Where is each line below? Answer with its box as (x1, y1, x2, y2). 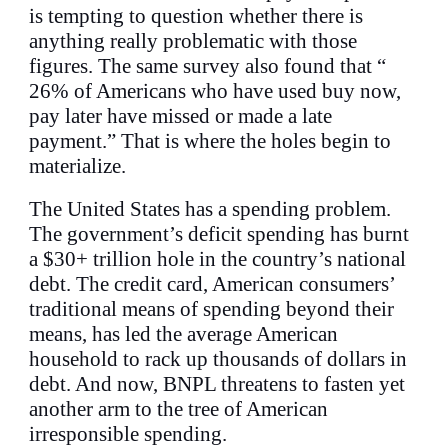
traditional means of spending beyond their (29, 297, 395, 321)
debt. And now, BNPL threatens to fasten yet (29, 372, 406, 396)
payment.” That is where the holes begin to (29, 129, 392, 153)
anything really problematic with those (29, 29, 358, 53)
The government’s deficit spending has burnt (29, 222, 410, 246)
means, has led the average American (29, 322, 339, 346)
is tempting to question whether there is (29, 4, 364, 28)
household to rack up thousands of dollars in (29, 347, 408, 371)
